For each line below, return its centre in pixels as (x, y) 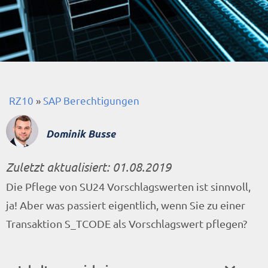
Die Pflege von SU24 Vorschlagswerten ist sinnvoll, (128, 186)
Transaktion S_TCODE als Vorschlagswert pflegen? (127, 223)
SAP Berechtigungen (91, 100)
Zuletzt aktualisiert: (58, 167)
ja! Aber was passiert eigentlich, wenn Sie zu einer (126, 205)
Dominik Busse (81, 134)
